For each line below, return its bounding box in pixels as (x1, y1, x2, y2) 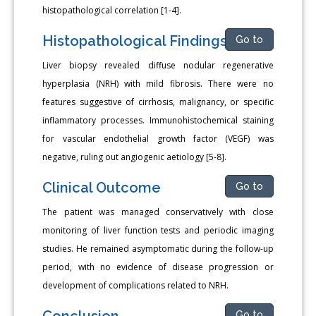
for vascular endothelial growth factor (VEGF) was (42, 132, 274, 145)
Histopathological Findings (42, 32, 228, 49)
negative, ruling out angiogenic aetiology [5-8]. (42, 150, 227, 163)
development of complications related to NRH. (42, 279, 229, 291)
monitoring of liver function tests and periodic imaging (42, 224, 274, 236)
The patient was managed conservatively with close (42, 205, 274, 218)
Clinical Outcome (42, 178, 162, 196)
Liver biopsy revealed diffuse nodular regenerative (42, 59, 274, 71)
